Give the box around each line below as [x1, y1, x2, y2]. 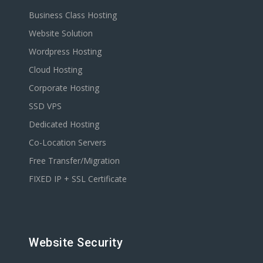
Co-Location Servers [29, 136, 106, 148]
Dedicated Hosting [29, 118, 99, 130]
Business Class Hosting [29, 9, 117, 21]
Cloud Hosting [29, 63, 82, 75]
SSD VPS [29, 100, 62, 112]
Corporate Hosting [29, 82, 99, 93]
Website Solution [29, 27, 93, 39]
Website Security [29, 235, 123, 249]
